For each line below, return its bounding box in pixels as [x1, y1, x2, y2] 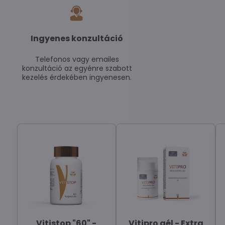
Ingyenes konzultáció [31, 33, 124, 44]
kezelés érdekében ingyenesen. [22, 72, 132, 82]
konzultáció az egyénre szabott [22, 63, 132, 73]
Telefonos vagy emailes [35, 54, 119, 64]
